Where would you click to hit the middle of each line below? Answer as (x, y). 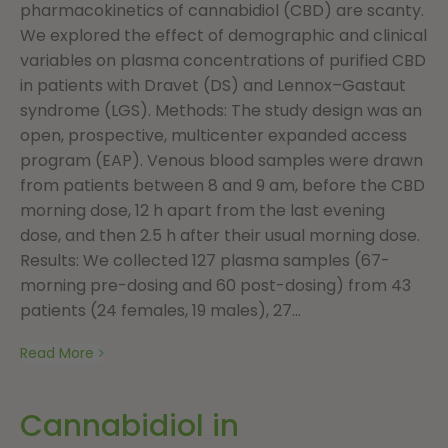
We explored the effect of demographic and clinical (223, 35)
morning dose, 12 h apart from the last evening (202, 210)
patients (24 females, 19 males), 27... (160, 310)
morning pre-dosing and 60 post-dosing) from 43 (215, 285)
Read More (57, 352)
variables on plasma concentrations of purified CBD (223, 60)
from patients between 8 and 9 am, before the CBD (222, 185)
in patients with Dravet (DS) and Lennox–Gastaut (213, 85)
